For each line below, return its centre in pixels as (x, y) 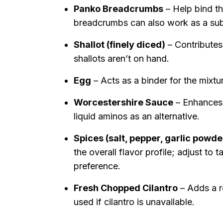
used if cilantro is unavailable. (134, 202)
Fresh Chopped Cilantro (126, 188)
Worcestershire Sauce (123, 102)
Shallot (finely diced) (119, 45)
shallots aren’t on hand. (121, 58)
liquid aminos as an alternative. (137, 116)
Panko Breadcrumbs (118, 9)
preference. (97, 166)
